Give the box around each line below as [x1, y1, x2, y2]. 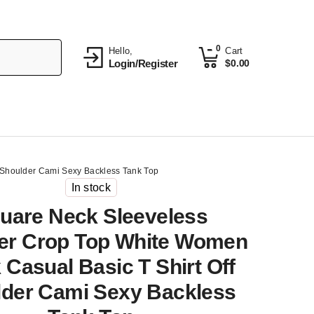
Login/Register [108, 57, 178, 69]
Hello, [108, 45, 133, 56]
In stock [71, 182, 111, 193]
